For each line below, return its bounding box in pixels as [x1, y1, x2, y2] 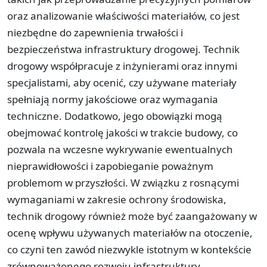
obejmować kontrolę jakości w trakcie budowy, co [7, 125, 238, 139]
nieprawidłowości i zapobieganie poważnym [7, 159, 213, 173]
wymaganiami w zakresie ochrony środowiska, [7, 192, 226, 206]
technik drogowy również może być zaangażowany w [7, 209, 257, 223]
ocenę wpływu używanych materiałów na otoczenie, [7, 225, 253, 240]
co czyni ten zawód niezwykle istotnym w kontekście [7, 242, 252, 256]
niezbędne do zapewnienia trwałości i [7, 25, 183, 39]
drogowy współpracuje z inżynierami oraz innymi [7, 58, 237, 73]
